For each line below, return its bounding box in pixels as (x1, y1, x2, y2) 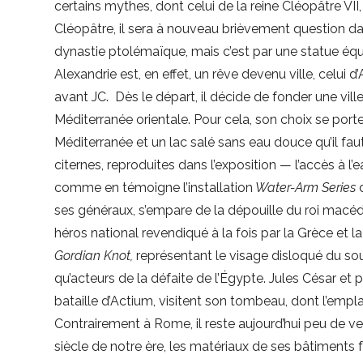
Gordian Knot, (54, 248, 137, 264)
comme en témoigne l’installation (54, 180, 254, 196)
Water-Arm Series (253, 180, 360, 196)
